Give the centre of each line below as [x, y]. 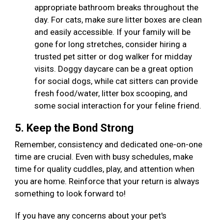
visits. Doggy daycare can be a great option [114, 69]
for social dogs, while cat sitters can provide [116, 81]
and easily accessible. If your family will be [112, 32]
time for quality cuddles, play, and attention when [105, 169]
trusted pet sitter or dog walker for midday [113, 57]
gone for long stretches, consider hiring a [110, 44]
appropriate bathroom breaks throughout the [116, 8]
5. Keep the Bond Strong [75, 128]
